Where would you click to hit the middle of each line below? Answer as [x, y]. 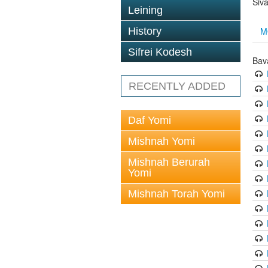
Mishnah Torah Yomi [176, 194]
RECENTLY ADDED [177, 86]
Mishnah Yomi [162, 141]
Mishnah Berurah [169, 162]
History [145, 31]
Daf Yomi [150, 120]
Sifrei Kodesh [160, 52]
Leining [145, 10]
